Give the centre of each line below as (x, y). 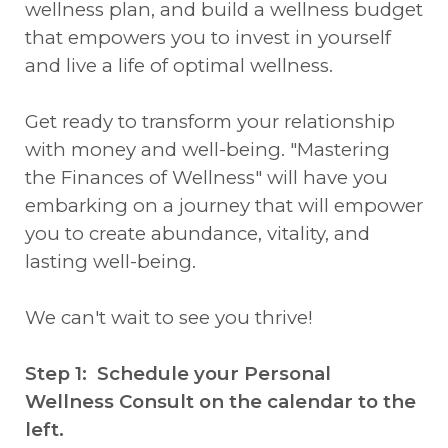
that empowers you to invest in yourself (208, 37)
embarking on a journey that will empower (224, 205)
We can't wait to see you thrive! (169, 317)
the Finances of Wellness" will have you (206, 177)
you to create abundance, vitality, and (197, 233)
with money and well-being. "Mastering (207, 149)
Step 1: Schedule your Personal (178, 373)
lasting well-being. (110, 261)
